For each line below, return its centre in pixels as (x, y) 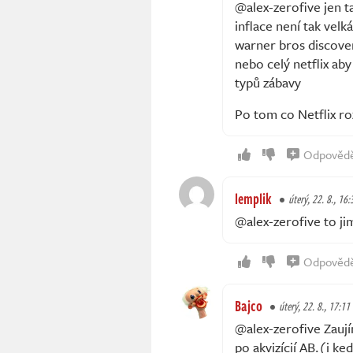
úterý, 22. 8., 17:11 (314, 307)
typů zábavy (268, 83)
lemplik (253, 199)
